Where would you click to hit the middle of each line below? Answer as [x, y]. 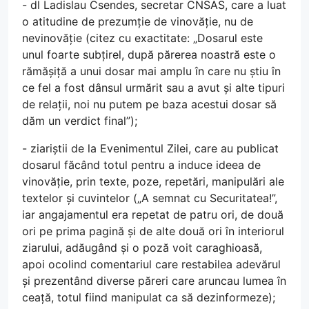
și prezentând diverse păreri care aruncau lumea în [154, 280]
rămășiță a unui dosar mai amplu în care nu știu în [151, 71]
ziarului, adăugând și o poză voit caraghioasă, [142, 247]
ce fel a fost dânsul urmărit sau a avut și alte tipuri [153, 87]
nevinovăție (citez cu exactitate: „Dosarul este [142, 38]
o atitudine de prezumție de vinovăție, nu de [138, 21]
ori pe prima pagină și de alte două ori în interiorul [153, 231]
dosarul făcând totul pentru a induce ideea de [141, 165]
